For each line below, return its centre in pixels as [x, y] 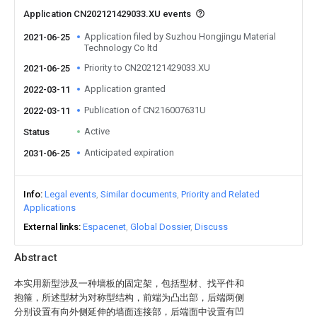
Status [36, 132]
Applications [50, 208]
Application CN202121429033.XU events [108, 14]
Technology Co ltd [121, 48]
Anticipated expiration [129, 152]
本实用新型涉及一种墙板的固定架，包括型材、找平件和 [129, 283]
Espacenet [104, 227]
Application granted [125, 89]
